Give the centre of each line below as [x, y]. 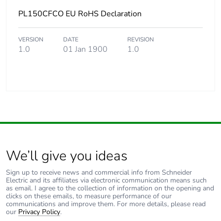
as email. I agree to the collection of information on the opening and [110, 188]
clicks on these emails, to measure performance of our [89, 196]
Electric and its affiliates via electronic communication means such [106, 181]
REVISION [141, 40]
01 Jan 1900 [85, 50]
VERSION [31, 40]
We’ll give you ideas [67, 156]
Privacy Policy [39, 212]
